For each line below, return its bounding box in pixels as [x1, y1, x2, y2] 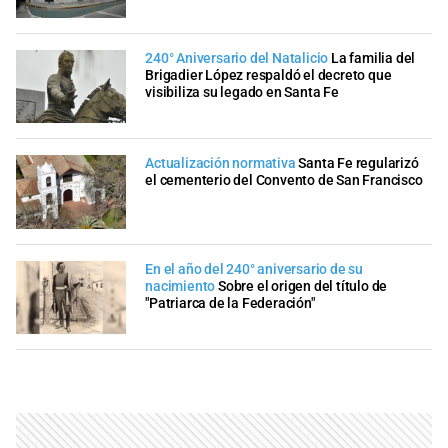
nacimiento [145, 277, 216, 295]
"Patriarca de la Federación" [145, 294, 315, 312]
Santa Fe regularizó [298, 155, 419, 173]
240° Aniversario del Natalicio [145, 49, 329, 67]
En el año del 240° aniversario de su [145, 260, 363, 278]
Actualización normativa [145, 155, 296, 173]
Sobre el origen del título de [218, 277, 388, 295]
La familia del [331, 49, 416, 67]
